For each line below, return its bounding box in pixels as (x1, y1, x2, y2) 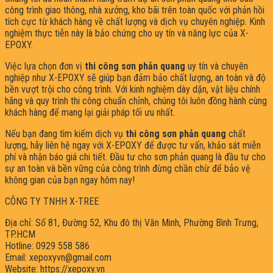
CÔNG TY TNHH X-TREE (5, 196, 99, 208)
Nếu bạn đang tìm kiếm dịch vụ (5, 128, 126, 140)
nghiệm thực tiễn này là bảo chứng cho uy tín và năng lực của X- (5, 27, 249, 40)
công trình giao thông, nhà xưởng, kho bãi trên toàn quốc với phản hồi (5, 4, 264, 16)
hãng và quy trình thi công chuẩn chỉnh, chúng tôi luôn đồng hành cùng (5, 95, 267, 107)
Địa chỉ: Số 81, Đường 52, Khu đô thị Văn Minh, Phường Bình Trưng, (5, 217, 258, 229)
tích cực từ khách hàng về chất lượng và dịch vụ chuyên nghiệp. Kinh (5, 16, 265, 28)
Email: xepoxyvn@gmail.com (5, 252, 112, 264)
